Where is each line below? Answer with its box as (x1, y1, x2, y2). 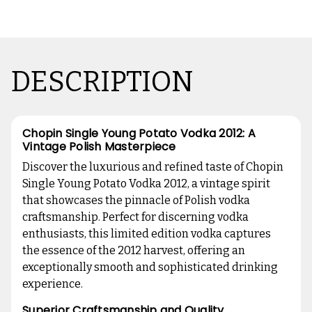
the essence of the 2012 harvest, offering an (22, 244, 245, 258)
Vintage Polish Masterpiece (22, 139, 176, 155)
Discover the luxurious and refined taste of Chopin (22, 160, 283, 174)
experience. (22, 277, 83, 291)
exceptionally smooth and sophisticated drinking (22, 260, 278, 274)
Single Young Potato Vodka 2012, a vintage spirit (22, 177, 270, 191)
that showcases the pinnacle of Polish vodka (22, 194, 250, 208)
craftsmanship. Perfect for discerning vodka (22, 210, 249, 224)
